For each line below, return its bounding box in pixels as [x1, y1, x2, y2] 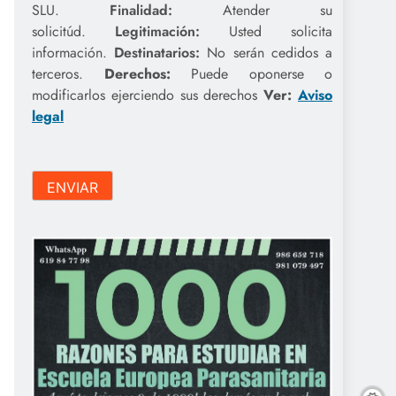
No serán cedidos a [200, 42, 333, 64]
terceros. [32, 64, 104, 85]
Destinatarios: [114, 42, 201, 64]
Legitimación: [115, 21, 229, 42]
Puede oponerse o [170, 64, 332, 85]
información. [32, 42, 115, 64]
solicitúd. [32, 21, 115, 42]
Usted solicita [229, 21, 332, 42]
